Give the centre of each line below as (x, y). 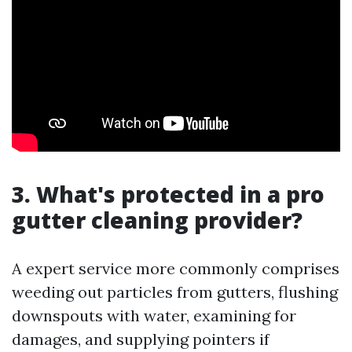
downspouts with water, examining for (154, 315)
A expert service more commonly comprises (176, 268)
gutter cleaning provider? (157, 220)
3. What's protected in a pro (168, 194)
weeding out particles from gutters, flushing (175, 292)
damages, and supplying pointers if (141, 339)
